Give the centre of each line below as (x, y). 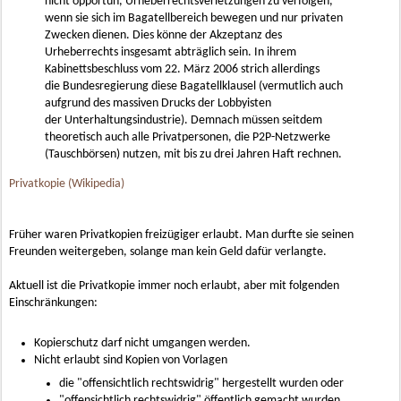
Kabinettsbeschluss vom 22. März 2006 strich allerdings (182, 69)
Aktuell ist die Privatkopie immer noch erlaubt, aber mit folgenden (174, 286)
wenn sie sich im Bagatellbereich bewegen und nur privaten (194, 18)
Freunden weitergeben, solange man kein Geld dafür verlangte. (168, 252)
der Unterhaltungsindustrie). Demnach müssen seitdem (183, 120)
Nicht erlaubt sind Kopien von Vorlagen (131, 360)
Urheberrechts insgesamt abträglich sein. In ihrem (171, 52)
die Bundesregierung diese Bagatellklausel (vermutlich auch (194, 86)
